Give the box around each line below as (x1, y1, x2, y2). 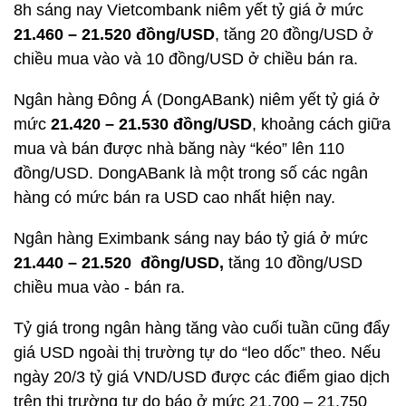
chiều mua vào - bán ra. (14, 278, 185, 296)
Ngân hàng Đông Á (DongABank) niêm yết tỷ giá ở (14, 91, 380, 109)
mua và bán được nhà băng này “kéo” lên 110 (14, 140, 344, 158)
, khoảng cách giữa (252, 115, 391, 133)
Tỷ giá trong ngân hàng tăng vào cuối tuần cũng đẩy (14, 319, 390, 337)
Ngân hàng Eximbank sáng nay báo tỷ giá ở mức (14, 229, 368, 247)
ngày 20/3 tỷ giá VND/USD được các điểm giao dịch (14, 368, 390, 386)
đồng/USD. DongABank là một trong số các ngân (14, 164, 368, 182)
